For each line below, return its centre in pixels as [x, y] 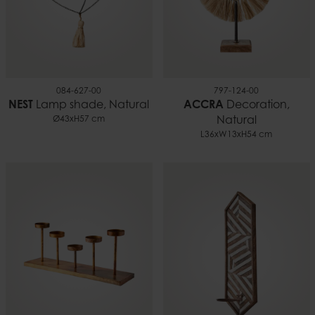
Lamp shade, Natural [91, 106]
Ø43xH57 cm [79, 120]
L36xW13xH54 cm [236, 135]
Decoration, [256, 106]
